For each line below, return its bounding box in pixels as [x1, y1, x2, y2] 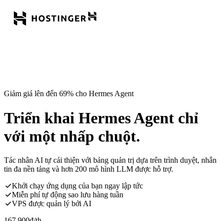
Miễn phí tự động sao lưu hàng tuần [12, 190, 123, 199]
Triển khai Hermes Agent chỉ [4, 109, 198, 127]
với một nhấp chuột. [4, 127, 140, 145]
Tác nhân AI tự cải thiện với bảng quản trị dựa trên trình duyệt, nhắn [4, 156, 217, 165]
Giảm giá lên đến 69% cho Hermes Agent [4, 89, 134, 98]
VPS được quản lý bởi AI [12, 199, 91, 208]
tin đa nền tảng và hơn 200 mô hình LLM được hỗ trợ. [4, 165, 173, 174]
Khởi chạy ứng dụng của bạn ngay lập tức [12, 182, 143, 190]
